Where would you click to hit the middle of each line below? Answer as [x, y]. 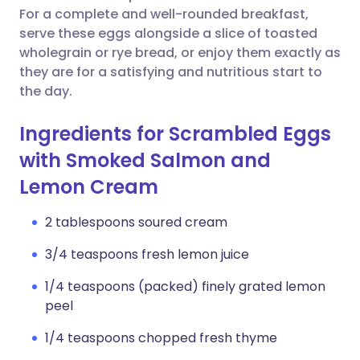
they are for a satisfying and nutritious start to [171, 72]
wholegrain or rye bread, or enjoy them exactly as [180, 53]
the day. [46, 91]
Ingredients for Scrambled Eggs [175, 134]
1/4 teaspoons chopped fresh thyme [161, 338]
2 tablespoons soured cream [136, 222]
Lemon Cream [89, 187]
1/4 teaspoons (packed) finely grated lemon [185, 286]
